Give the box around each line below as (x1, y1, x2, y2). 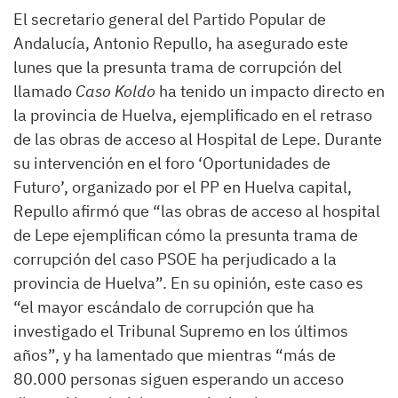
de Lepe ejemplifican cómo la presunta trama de (13, 224, 358, 245)
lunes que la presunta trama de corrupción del (13, 56, 342, 77)
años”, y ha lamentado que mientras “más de (13, 344, 336, 365)
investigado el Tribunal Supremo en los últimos (13, 320, 348, 341)
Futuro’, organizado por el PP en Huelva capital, (13, 176, 352, 197)
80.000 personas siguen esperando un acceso (13, 368, 344, 389)
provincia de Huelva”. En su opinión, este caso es (13, 272, 363, 293)
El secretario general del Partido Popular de (13, 8, 326, 29)
